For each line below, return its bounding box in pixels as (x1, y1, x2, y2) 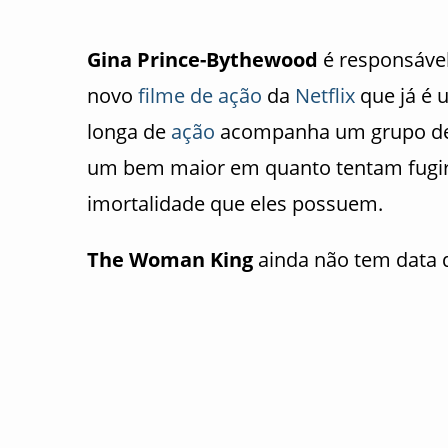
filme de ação (138, 82, 262, 109)
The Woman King (87, 246, 253, 273)
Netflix (295, 82, 355, 109)
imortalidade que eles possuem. (87, 190, 383, 217)
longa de (87, 118, 171, 145)
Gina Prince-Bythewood (87, 46, 323, 73)
